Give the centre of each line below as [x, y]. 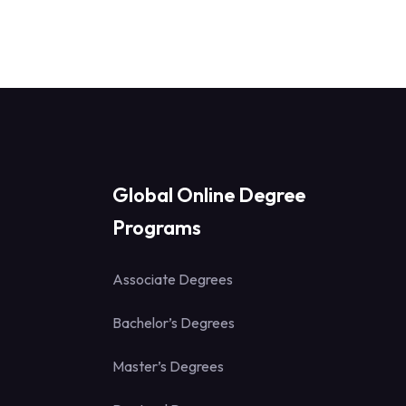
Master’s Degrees [168, 367]
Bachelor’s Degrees [174, 323]
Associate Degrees [173, 280]
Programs [157, 228]
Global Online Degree [209, 195]
